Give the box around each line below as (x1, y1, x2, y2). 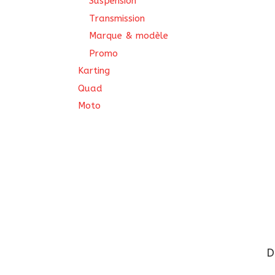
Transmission (89, 12, 145, 24)
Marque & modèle (89, 30, 168, 41)
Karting (78, 65, 110, 76)
